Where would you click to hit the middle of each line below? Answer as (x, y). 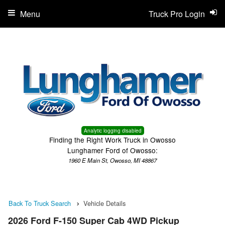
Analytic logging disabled (113, 131)
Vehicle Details (104, 203)
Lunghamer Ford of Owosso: (113, 150)
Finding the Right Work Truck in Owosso (113, 140)
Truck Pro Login (177, 14)
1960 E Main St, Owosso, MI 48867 (113, 160)
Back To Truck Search (40, 203)
